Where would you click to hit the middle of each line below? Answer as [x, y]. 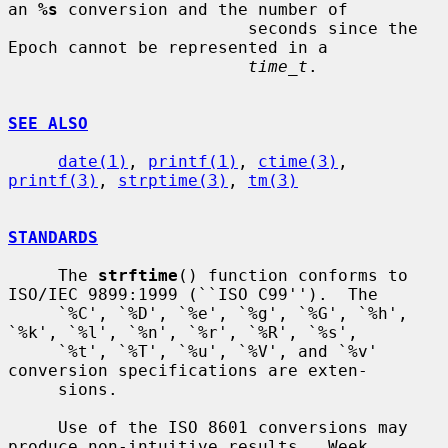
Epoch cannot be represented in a [168, 47]
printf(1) [193, 161]
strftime [138, 275]
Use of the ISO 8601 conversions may [33, 427]
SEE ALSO [48, 123]
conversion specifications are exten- [188, 370]
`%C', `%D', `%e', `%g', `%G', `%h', [33, 313]
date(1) [93, 161]
